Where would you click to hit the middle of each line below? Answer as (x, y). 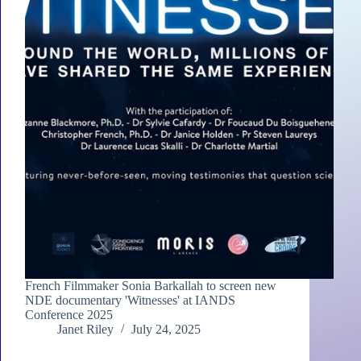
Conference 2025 (69, 315)
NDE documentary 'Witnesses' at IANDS (130, 301)
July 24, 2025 (166, 330)
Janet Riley (85, 330)
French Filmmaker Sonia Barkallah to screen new (151, 286)
